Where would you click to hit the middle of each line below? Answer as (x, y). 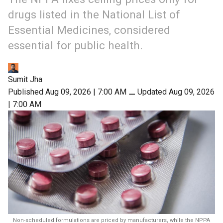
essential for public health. (75, 45)
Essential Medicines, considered (89, 30)
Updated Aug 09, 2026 (176, 92)
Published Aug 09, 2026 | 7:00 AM (67, 92)
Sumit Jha (25, 80)
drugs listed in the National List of (94, 14)
